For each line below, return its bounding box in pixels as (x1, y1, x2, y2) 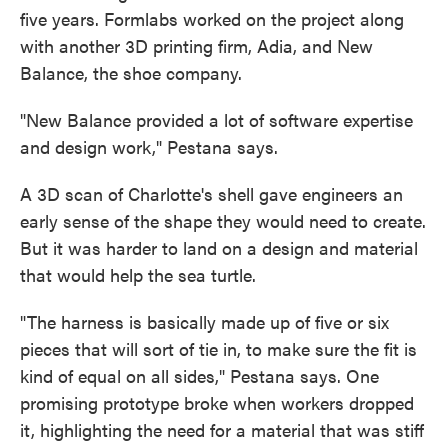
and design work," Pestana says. (20, 134, 278, 159)
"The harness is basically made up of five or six (20, 309, 389, 334)
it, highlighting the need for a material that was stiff (20, 417, 424, 442)
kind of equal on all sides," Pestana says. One (20, 363, 379, 388)
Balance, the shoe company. (20, 60, 242, 85)
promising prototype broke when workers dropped (20, 390, 414, 415)
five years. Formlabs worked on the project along (20, 6, 404, 31)
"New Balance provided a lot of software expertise (20, 107, 413, 132)
